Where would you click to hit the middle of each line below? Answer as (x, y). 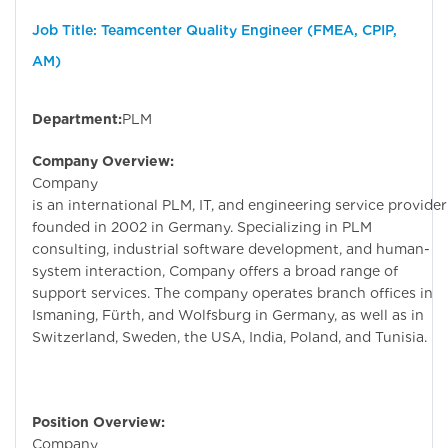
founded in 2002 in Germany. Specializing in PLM (202, 226)
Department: (77, 118)
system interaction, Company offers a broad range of (215, 270)
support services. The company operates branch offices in (232, 292)
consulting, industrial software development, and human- (231, 248)
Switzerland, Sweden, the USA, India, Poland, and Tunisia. (229, 336)
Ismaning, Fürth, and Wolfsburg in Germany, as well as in (228, 314)
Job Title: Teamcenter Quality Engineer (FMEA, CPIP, (214, 29)
